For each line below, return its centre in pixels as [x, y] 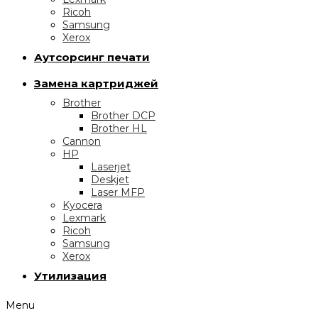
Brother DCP [123, 116]
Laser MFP [118, 192]
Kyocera [82, 205]
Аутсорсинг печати [92, 57]
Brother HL [119, 128]
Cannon [82, 141]
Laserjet [111, 167]
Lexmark [84, 218]
